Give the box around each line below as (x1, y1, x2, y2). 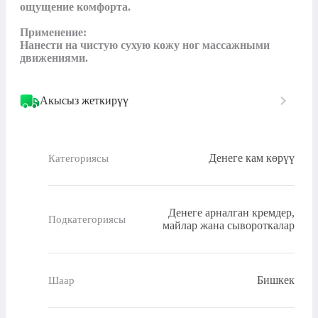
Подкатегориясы (48, 213, 126, 225)
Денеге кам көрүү (209, 152, 295, 165)
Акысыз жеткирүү (40, 94, 128, 107)
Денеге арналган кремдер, (168, 207, 295, 219)
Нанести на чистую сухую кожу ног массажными (20, 39, 270, 52)
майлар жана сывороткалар (163, 219, 295, 232)
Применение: (20, 26, 87, 39)
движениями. (20, 52, 88, 65)
